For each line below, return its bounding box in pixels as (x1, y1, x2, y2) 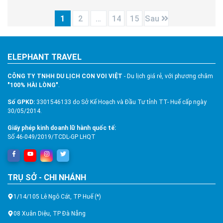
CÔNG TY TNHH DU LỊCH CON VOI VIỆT (7, 73, 122, 80)
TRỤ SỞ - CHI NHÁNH (7, 173, 86, 183)
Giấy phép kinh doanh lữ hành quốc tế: (7, 124, 116, 132)
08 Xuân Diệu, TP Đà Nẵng (13, 210, 86, 218)
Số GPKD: (7, 99, 35, 106)
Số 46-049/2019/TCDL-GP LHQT (7, 133, 96, 141)
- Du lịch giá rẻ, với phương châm (122, 73, 213, 80)
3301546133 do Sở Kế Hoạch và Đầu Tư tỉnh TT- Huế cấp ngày (35, 99, 207, 106)
